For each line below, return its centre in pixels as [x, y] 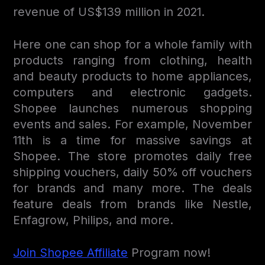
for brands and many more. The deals [132, 188]
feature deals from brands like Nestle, [132, 204]
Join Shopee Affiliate [71, 252]
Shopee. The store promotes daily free [132, 156]
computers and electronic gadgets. [132, 92]
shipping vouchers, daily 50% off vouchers [132, 172]
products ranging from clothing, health [132, 60]
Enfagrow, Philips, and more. [93, 220]
